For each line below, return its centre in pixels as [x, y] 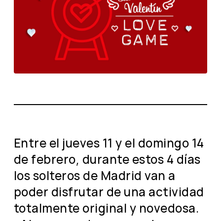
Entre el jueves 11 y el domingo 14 [109, 143]
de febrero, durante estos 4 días [107, 159]
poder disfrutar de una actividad [109, 191]
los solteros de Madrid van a [95, 175]
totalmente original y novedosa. [107, 208]
